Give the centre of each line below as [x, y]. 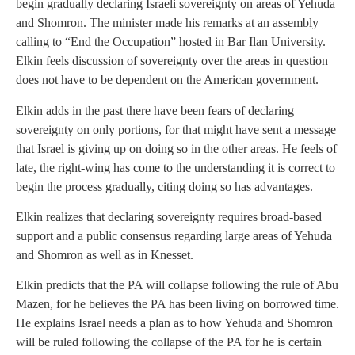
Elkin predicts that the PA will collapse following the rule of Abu [177, 285]
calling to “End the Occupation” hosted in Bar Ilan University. [171, 42]
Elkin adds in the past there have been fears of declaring [155, 110]
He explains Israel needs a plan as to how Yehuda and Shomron [174, 323]
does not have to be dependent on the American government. [167, 80]
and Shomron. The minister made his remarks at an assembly [167, 23]
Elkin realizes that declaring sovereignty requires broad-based [169, 216]
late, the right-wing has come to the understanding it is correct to [176, 167]
